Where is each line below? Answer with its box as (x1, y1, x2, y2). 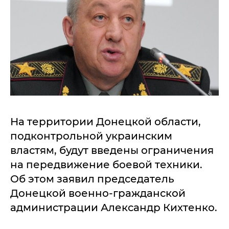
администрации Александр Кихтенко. (10, 201, 217, 214)
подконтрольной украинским (10, 130, 172, 142)
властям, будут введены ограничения (10, 144, 214, 156)
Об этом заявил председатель (10, 173, 174, 185)
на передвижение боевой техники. (10, 158, 202, 171)
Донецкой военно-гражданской (10, 187, 186, 199)
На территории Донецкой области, (10, 116, 201, 128)
